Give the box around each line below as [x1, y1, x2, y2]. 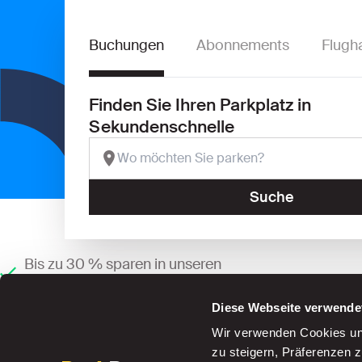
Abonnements [196, 36, 289, 55]
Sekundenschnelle [89, 116, 234, 137]
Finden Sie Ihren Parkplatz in [89, 94, 311, 116]
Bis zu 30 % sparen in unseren [24, 255, 221, 274]
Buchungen [89, 36, 164, 55]
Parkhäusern [24, 272, 105, 292]
